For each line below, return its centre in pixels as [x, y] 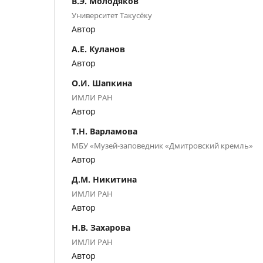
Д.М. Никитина [104, 179]
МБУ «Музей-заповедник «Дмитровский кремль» [162, 145]
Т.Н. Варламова [104, 131]
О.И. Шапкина [102, 83]
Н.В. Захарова [101, 227]
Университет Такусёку [112, 15]
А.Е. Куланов [98, 49]
